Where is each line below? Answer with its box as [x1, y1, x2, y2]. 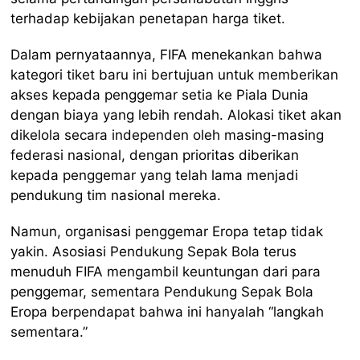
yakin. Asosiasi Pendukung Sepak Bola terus [10, 243, 297, 260]
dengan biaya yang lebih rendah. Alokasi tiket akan [10, 107, 342, 124]
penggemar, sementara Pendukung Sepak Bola [10, 284, 314, 301]
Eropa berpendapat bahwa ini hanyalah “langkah [10, 304, 325, 321]
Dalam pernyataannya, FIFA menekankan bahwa [10, 47, 323, 63]
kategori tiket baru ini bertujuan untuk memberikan [10, 67, 339, 84]
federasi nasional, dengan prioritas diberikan [10, 147, 300, 164]
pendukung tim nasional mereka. [10, 187, 222, 204]
